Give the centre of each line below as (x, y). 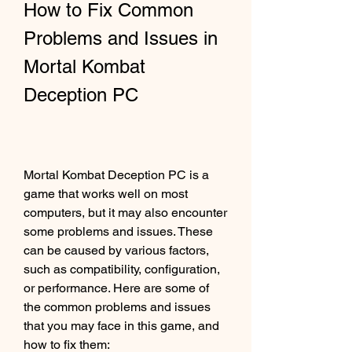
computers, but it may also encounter (125, 213)
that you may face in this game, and (121, 326)
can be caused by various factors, (116, 250)
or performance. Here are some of (116, 288)
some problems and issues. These (118, 231)
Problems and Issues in (121, 38)
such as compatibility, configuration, (122, 269)
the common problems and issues (117, 307)
